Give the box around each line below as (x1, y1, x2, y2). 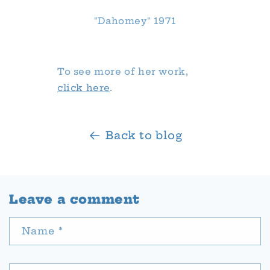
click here (57, 81, 110, 93)
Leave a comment (9, 191, 140, 207)
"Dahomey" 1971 (93, 14, 177, 27)
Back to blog (105, 128, 183, 142)
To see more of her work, (57, 65, 189, 77)
